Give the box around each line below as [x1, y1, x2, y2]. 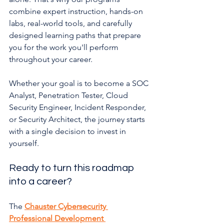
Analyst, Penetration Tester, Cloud [9, 90, 130, 100]
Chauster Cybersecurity [24, 201, 108, 211]
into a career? [9, 176, 72, 186]
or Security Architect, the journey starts [9, 114, 147, 124]
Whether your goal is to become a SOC [9, 78, 150, 88]
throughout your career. [9, 54, 92, 64]
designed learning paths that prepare [9, 30, 143, 40]
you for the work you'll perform [9, 42, 120, 52]
